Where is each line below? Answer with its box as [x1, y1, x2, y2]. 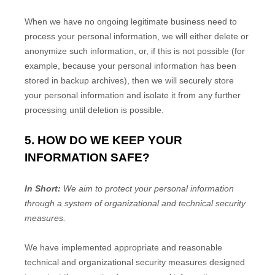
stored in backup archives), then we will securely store [25, 76, 234, 85]
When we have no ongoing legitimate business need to [25, 17, 237, 26]
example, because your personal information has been [25, 61, 236, 71]
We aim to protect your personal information [63, 184, 234, 193]
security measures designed [133, 257, 245, 267]
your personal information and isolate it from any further [25, 90, 241, 100]
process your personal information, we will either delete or [25, 31, 249, 41]
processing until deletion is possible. [25, 105, 164, 115]
